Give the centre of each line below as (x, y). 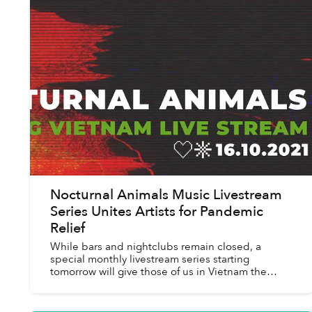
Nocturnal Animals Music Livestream (166, 195)
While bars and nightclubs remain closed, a (155, 247)
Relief (67, 228)
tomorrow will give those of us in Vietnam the (158, 272)
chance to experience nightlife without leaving (162, 284)
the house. (76, 297)
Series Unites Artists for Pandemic (156, 212)
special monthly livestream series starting (149, 259)
